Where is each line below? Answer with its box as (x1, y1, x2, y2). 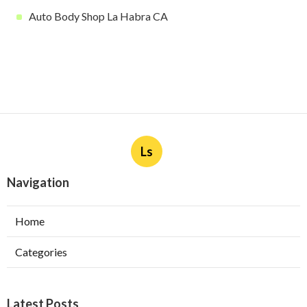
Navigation (7, 175, 69, 191)
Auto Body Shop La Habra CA (29, 10, 168, 23)
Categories (15, 245, 67, 259)
